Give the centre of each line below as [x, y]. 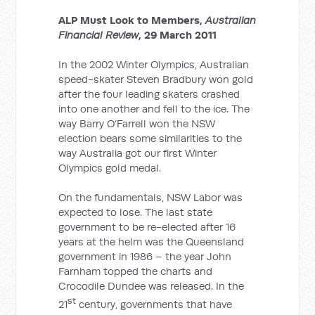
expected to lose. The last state [136, 212]
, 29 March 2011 [178, 35]
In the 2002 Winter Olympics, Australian [154, 64]
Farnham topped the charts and [136, 271]
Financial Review [99, 35]
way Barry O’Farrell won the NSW [137, 123]
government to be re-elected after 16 [147, 227]
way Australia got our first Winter [138, 153]
